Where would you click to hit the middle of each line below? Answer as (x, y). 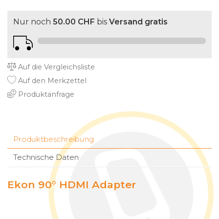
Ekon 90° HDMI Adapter (72, 185)
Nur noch (33, 22)
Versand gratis (138, 22)
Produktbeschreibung (54, 139)
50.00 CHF (74, 22)
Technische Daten (46, 157)
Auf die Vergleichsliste (55, 67)
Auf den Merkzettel (51, 81)
